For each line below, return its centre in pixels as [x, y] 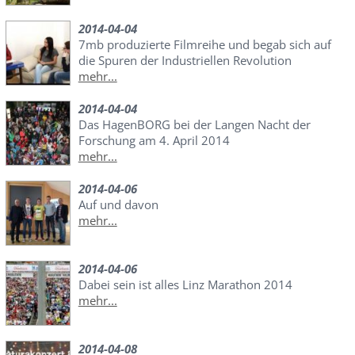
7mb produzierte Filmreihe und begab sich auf [204, 45]
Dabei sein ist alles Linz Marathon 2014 [185, 285]
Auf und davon [118, 205]
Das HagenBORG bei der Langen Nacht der [194, 125]
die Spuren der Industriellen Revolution [185, 61]
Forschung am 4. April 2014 [154, 141]
